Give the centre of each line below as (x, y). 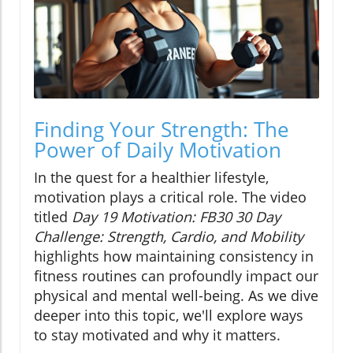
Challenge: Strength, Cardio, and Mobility (169, 237)
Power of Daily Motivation (158, 150)
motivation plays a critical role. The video (170, 197)
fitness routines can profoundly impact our (176, 276)
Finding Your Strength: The (162, 130)
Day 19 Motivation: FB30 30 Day (176, 217)
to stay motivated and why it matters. (157, 335)
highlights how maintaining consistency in (174, 256)
